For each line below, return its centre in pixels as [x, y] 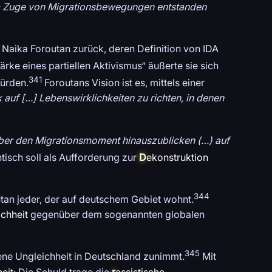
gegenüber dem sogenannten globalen [116, 215]
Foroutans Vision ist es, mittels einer [123, 83]
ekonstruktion [177, 158]
